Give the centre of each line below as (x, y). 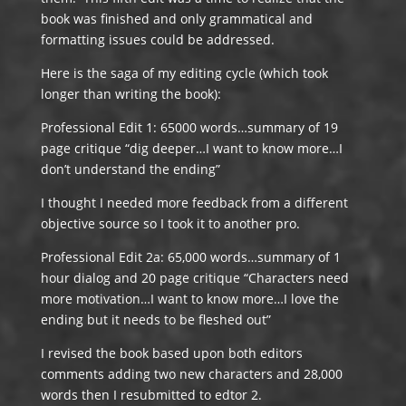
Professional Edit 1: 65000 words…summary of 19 (189, 127)
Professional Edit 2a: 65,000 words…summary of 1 (190, 257)
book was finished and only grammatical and (176, 19)
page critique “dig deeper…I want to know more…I (191, 148)
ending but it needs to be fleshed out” (155, 319)
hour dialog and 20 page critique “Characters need (194, 278)
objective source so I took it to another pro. (170, 223)
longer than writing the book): (130, 94)
